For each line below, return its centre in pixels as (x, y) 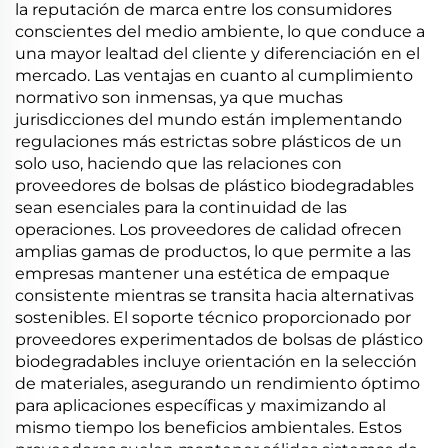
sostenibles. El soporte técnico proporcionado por (213, 317)
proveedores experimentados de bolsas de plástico (219, 339)
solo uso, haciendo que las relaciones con (178, 163)
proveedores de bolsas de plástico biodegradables (214, 185)
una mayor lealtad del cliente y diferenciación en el (217, 53)
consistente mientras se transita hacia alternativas (214, 295)
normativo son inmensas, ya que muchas (179, 97)
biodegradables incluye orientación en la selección (216, 361)
